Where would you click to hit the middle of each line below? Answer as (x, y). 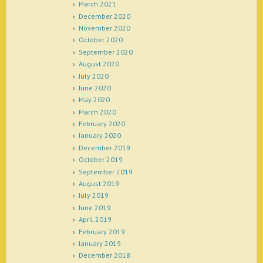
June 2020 (95, 87)
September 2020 (105, 52)
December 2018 (104, 255)
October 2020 (100, 40)
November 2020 (104, 28)
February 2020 (102, 124)
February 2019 (102, 231)
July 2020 (93, 76)
